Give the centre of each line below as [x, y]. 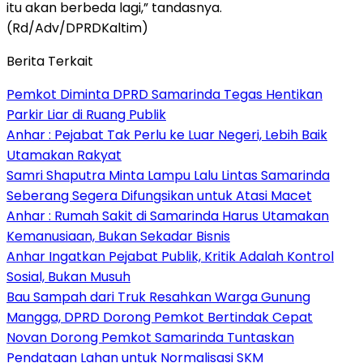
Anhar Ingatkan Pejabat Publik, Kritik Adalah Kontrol [170, 256]
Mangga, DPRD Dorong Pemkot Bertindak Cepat [160, 317]
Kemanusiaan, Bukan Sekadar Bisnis [118, 236]
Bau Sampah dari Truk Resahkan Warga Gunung [158, 297]
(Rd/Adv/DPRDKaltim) [77, 28]
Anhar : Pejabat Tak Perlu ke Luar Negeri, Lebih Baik [167, 135]
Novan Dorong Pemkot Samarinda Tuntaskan [150, 337]
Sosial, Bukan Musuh [68, 276]
